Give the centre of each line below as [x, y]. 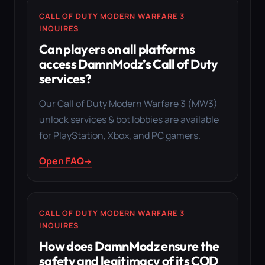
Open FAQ [62, 161]
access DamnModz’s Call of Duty [129, 64]
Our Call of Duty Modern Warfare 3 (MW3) [128, 104]
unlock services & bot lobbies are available [129, 119]
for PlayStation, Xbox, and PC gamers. [120, 135]
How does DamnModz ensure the [129, 246]
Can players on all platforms [117, 49]
